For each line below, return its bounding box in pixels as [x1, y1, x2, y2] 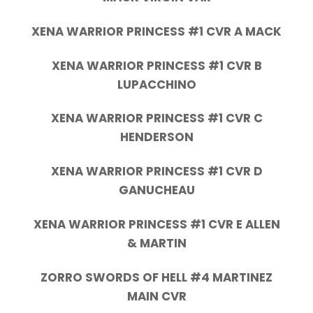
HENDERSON [119, 129, 194, 146]
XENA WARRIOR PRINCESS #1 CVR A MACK [31, 22, 282, 40]
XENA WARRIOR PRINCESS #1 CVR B [51, 57, 262, 74]
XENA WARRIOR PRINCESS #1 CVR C [50, 110, 263, 127]
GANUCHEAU [118, 182, 195, 199]
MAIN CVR [126, 287, 187, 305]
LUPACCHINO [117, 75, 196, 93]
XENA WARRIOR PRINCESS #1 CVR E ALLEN [33, 216, 280, 233]
